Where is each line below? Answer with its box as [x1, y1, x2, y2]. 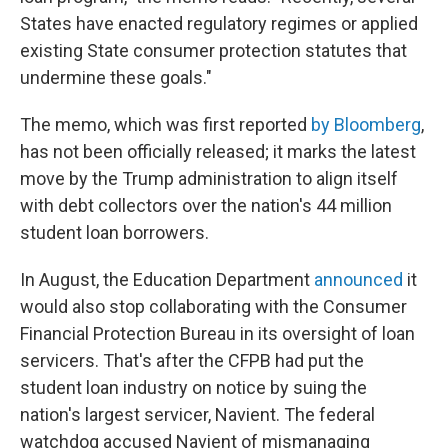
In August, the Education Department [20, 269, 314, 290]
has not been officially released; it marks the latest [20, 141, 416, 162]
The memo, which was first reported [20, 114, 311, 135]
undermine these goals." [20, 67, 212, 88]
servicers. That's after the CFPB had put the [20, 350, 364, 371]
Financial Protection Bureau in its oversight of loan [20, 323, 415, 344]
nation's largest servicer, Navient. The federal [20, 404, 375, 425]
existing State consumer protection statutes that [20, 40, 407, 61]
